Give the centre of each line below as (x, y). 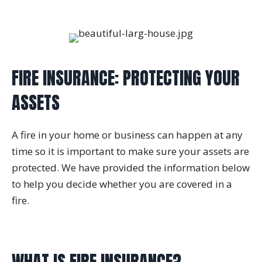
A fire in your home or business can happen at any (127, 135)
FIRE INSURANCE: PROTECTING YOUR (126, 78)
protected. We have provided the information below (131, 167)
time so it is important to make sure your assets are (130, 151)
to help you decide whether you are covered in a (122, 184)
